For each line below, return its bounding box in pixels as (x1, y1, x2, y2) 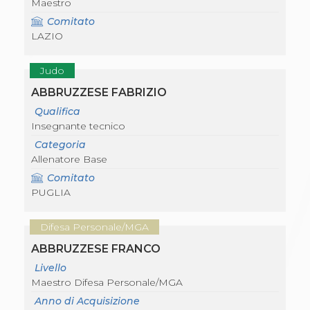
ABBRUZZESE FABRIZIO (31, 86, 167, 100)
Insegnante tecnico (31, 120, 125, 133)
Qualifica (35, 105, 80, 118)
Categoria (35, 138, 86, 152)
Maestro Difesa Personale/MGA (31, 276, 183, 289)
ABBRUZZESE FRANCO (31, 242, 161, 256)
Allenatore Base (31, 153, 107, 166)
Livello (35, 262, 66, 275)
